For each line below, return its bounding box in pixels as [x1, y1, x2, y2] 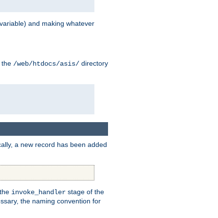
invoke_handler [11, 188, 66, 196]
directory [79, 59, 108, 68]
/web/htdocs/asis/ [13, 60, 79, 68]
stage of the [66, 187, 104, 196]
